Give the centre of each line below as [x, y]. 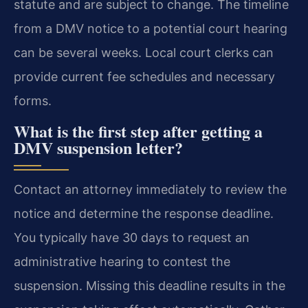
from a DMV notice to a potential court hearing [151, 29]
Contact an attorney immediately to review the [150, 189]
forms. [33, 101]
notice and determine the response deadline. [144, 213]
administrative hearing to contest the [122, 261]
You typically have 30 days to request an [132, 237]
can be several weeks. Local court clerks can [144, 53]
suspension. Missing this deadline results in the [150, 285]
